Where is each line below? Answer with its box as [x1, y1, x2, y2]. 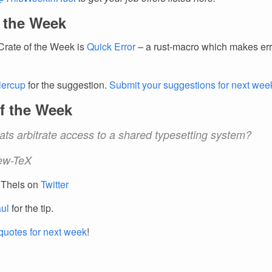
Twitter [41, 177, 69, 191]
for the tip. [9, 201, 53, 215]
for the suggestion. [25, 78, 109, 92]
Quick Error [87, 39, 135, 53]
